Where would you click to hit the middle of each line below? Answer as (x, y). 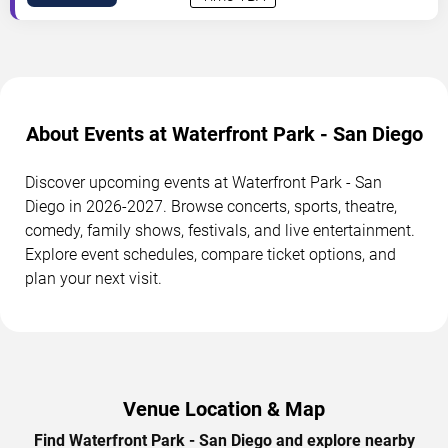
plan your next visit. (93, 279)
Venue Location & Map (224, 409)
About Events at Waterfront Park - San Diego (224, 134)
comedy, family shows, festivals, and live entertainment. (220, 231)
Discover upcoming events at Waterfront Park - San (203, 183)
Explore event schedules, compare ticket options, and (210, 255)
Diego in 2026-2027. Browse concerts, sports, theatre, (211, 207)
